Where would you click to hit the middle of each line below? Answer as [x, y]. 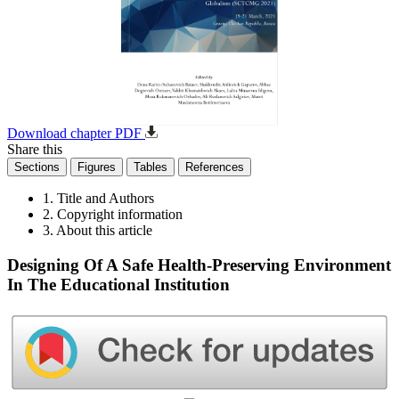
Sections [37, 167]
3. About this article [98, 230]
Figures [97, 167]
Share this [35, 149]
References [215, 167]
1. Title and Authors [98, 198]
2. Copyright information [113, 214]
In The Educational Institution [118, 284]
